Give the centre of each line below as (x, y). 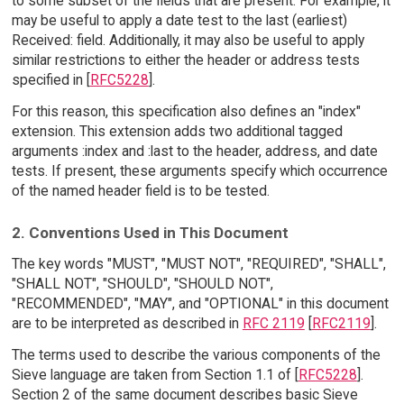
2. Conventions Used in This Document (150, 233)
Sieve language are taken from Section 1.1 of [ (155, 375)
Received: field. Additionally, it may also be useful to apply (188, 40)
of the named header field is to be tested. (140, 190)
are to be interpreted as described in (127, 324)
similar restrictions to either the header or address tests (185, 60)
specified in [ (50, 79)
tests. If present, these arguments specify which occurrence (199, 170)
